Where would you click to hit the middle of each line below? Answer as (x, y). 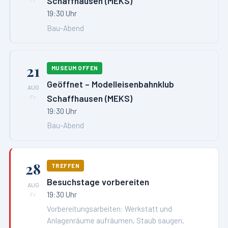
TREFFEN (65, 165)
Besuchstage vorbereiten (98, 181)
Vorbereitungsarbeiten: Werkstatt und (110, 208)
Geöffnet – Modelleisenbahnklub (111, 84)
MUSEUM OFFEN (75, 68)
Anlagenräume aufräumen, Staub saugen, (116, 220)
